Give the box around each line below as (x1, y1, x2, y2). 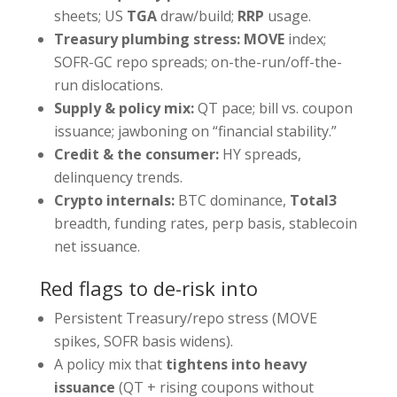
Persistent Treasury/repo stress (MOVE (53, 308, 317, 329)
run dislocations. (53, 75, 163, 96)
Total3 (289, 191, 337, 211)
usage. (263, 6, 311, 27)
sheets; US (53, 6, 127, 27)
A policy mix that (53, 354, 166, 375)
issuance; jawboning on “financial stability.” (53, 121, 337, 142)
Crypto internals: (53, 191, 175, 211)
